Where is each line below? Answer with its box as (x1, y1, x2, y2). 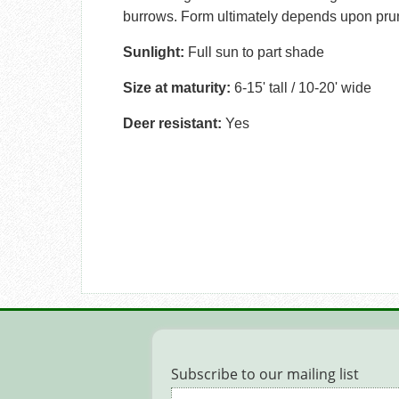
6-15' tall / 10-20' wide (234, 79, 372, 95)
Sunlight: (123, 44, 185, 60)
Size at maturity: (123, 79, 235, 95)
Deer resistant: (123, 115, 223, 131)
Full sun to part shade (184, 44, 325, 60)
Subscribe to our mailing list (171, 363, 359, 384)
